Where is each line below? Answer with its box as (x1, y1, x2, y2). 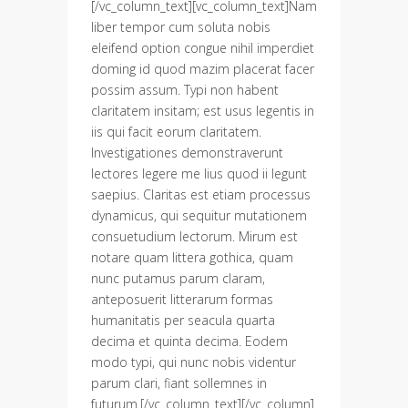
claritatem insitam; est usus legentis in (91, 101, 314, 119)
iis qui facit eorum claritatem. (91, 122, 261, 140)
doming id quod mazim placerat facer (91, 59, 314, 77)
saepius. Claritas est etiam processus (91, 185, 311, 203)
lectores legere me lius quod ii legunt (91, 164, 307, 182)
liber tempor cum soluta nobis (91, 17, 270, 36)
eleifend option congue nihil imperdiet (91, 38, 314, 56)
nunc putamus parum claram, (91, 269, 265, 287)
